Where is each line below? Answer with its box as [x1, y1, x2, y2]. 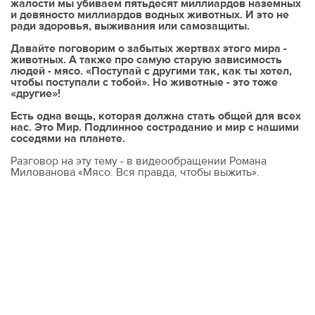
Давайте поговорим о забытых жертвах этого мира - [11, 41, 287, 56]
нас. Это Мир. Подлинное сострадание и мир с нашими [11, 120, 299, 134]
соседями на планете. [11, 131, 125, 146]
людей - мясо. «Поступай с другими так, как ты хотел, [11, 63, 292, 78]
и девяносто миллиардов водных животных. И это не [11, 7, 289, 22]
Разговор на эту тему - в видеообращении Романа [11, 153, 266, 168]
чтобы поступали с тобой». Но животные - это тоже [11, 75, 278, 89]
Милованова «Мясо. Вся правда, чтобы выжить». [11, 165, 262, 179]
